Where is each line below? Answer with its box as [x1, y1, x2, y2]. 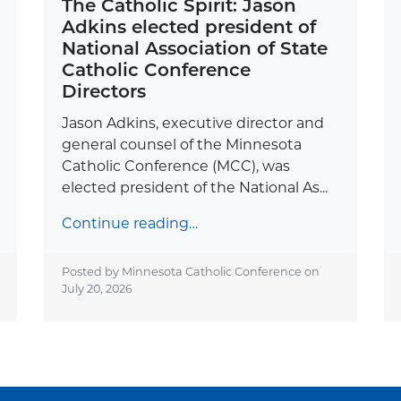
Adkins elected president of [61, 15, 316, 38]
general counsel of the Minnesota [61, 135, 302, 153]
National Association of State [61, 37, 328, 59]
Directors [61, 80, 146, 102]
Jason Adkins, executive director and [61, 114, 324, 132]
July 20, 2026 [61, 281, 132, 295]
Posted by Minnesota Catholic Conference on [61, 264, 320, 278]
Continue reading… [61, 214, 198, 232]
